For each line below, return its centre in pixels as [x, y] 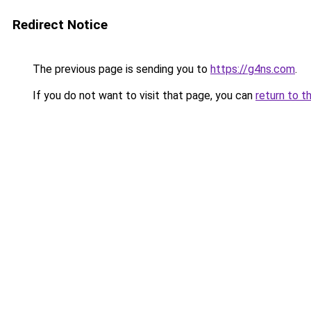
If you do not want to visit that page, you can [143, 95]
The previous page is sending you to [120, 69]
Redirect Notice [60, 25]
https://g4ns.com [253, 69]
